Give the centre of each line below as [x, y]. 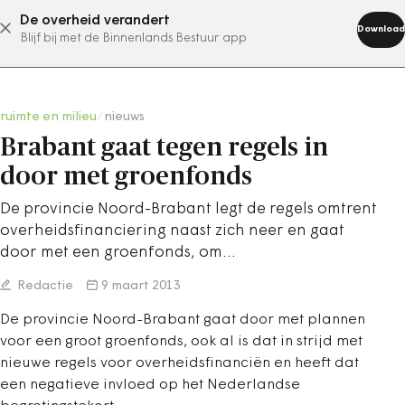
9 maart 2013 [141, 286]
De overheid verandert [95, 21]
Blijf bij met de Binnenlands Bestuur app [133, 38]
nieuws [124, 117]
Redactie [44, 286]
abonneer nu [180, 28]
